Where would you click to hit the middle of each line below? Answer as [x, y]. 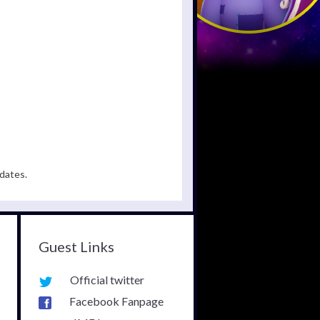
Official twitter [107, 280]
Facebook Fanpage [116, 301]
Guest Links [76, 247]
